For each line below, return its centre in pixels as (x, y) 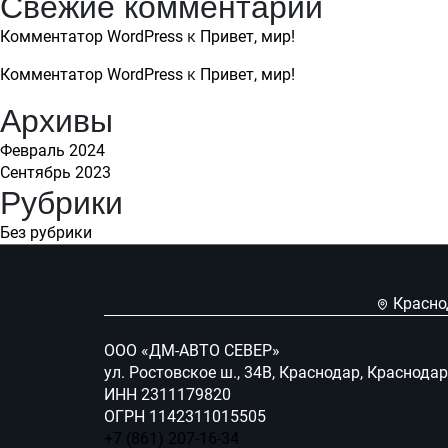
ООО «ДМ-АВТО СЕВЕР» (192, 350)
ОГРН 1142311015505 (185, 416)
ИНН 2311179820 (167, 394)
